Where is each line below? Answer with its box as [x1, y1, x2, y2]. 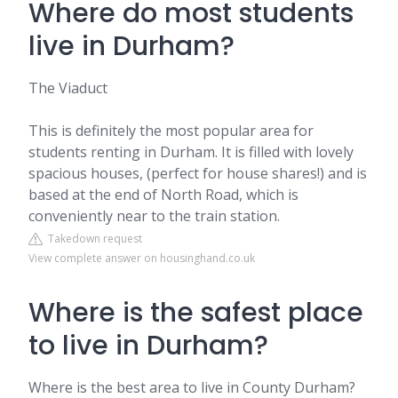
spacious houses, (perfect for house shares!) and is [28, 163, 367, 183]
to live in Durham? [28, 327, 268, 364]
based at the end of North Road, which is [28, 185, 298, 204]
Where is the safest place [28, 294, 363, 331]
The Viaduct [28, 78, 107, 98]
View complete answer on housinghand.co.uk [28, 251, 255, 266]
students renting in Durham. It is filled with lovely [28, 142, 354, 162]
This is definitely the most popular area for [28, 121, 314, 140]
